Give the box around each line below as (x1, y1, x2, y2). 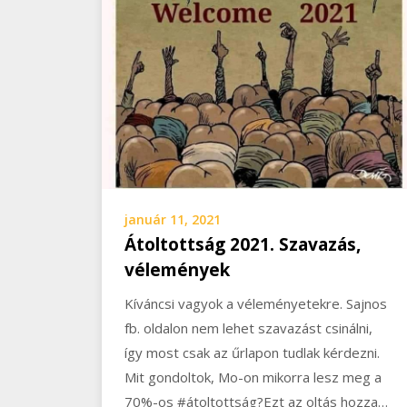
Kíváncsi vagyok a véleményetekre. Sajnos (124, 293, 387, 313)
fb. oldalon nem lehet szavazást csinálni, (124, 318, 372, 337)
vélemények (124, 257, 230, 282)
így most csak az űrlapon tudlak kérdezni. (124, 342, 380, 362)
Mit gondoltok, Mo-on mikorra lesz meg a (124, 367, 382, 386)
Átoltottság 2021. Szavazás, (124, 232, 361, 256)
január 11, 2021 (124, 210, 221, 228)
